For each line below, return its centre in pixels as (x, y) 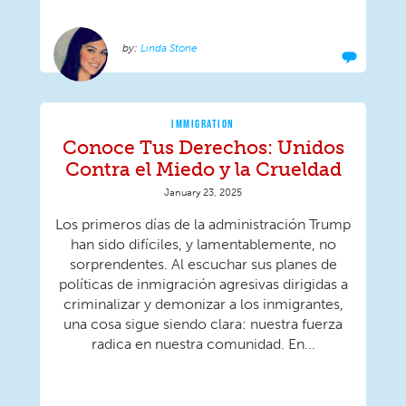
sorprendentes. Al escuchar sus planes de (203, 265)
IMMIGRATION (203, 124)
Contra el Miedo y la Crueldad (203, 169)
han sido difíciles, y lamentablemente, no (203, 245)
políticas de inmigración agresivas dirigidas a (203, 285)
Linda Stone (169, 48)
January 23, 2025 (203, 193)
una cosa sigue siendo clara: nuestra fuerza (203, 324)
